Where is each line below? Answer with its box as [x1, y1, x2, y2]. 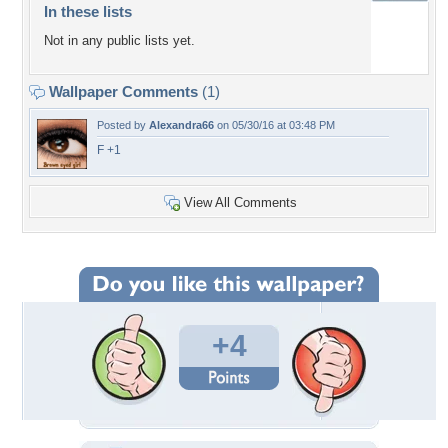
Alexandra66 [149, 119, 214, 131]
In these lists [44, 3, 132, 20]
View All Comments [184, 195, 297, 210]
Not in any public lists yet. [44, 33, 195, 49]
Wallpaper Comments [45, 83, 202, 100]
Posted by [97, 119, 149, 131]
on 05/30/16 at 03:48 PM [214, 119, 335, 131]
